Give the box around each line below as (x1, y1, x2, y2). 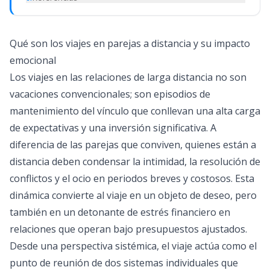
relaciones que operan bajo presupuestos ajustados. (10, 222, 247, 236)
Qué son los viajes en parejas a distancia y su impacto (10, 37, 250, 50)
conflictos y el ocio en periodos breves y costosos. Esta (10, 172, 254, 185)
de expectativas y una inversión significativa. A (10, 121, 216, 134)
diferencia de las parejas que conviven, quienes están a (10, 138, 256, 151)
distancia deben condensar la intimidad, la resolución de (10, 155, 260, 168)
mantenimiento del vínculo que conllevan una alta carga (10, 104, 260, 118)
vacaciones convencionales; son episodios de (10, 87, 210, 101)
